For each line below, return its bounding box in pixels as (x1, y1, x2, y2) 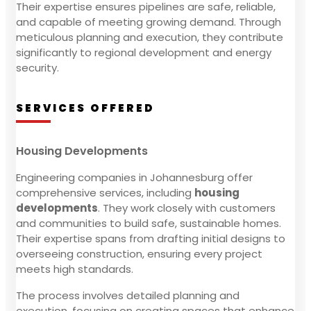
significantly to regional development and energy (16, 44, 271, 60)
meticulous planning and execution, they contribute (16, 29, 283, 44)
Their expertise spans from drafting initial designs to (16, 230, 285, 246)
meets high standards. (16, 261, 133, 276)
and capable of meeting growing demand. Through (16, 14, 281, 29)
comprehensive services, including (16, 185, 194, 200)
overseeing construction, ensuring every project (16, 246, 262, 261)
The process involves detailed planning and (16, 287, 239, 303)
